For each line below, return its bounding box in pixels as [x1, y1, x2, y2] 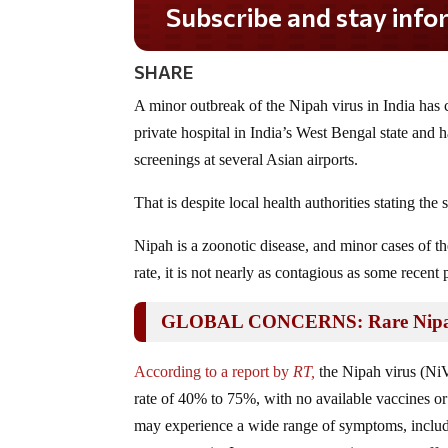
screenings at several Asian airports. [134, 150, 359, 168]
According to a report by [134, 362, 294, 380]
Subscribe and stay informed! [285, 12, 388, 22]
